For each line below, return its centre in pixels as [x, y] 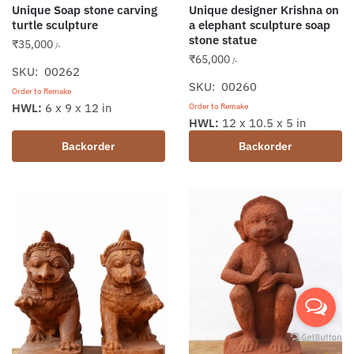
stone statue [223, 40]
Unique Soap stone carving [85, 10]
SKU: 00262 [46, 72]
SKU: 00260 [223, 87]
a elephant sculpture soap [260, 25]
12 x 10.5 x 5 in [263, 123]
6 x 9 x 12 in [77, 108]
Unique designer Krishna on [264, 10]
